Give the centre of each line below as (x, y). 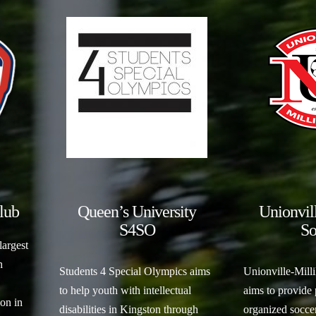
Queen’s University (137, 212)
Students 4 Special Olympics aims (134, 271)
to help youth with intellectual (125, 290)
